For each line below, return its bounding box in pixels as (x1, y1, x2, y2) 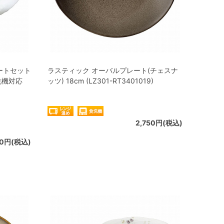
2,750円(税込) (135, 118, 182, 127)
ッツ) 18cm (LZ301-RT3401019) (47, 76, 153, 85)
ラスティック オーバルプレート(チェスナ (47, 66, 178, 74)
